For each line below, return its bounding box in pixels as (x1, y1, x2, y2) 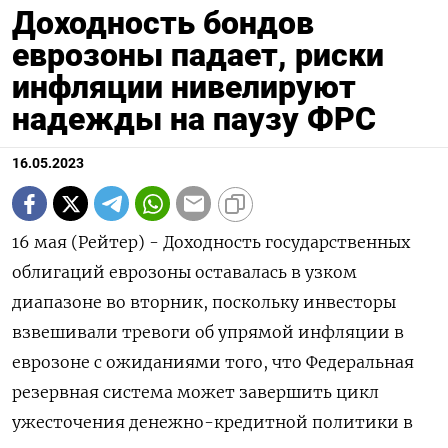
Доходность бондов (12, 4, 314, 43)
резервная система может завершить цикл (12, 382, 379, 403)
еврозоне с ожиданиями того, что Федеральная (12, 352, 414, 373)
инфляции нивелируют (12, 68, 356, 107)
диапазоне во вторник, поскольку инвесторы (12, 292, 396, 313)
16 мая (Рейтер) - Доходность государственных (12, 232, 410, 253)
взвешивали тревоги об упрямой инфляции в (12, 322, 404, 343)
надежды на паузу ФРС (12, 100, 376, 139)
